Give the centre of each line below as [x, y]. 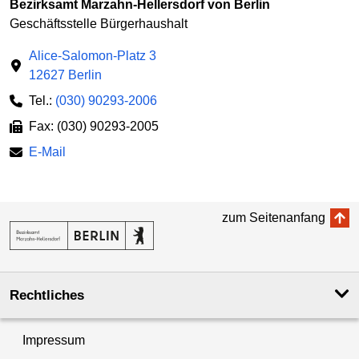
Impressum [54, 340]
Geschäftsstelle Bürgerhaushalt [99, 23]
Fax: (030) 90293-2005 [94, 126]
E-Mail [47, 151]
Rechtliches [47, 295]
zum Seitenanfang [274, 217]
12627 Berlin [65, 75]
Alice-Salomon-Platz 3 [93, 55]
